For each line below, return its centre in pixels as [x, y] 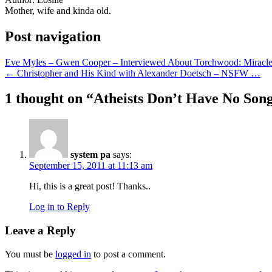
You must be [30, 254]
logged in [73, 254]
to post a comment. [128, 254]
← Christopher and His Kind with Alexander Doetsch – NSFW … [133, 73]
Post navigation [53, 36]
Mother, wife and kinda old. [58, 10]
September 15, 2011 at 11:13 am [91, 166]
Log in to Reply [59, 207]
